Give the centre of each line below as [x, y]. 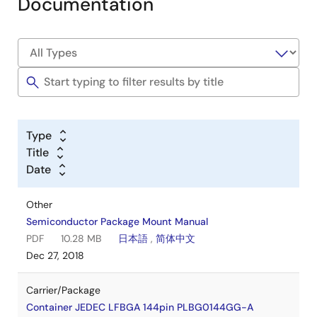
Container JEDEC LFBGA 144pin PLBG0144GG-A [140, 307]
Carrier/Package [63, 290]
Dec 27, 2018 [55, 255]
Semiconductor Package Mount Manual [117, 221]
